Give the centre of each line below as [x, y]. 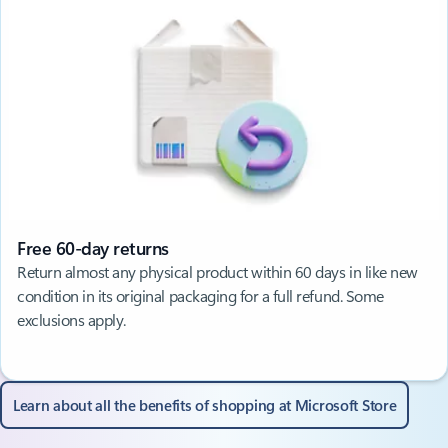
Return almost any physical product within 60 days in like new [217, 272]
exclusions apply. [71, 320]
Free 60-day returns [93, 248]
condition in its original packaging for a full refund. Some [200, 296]
